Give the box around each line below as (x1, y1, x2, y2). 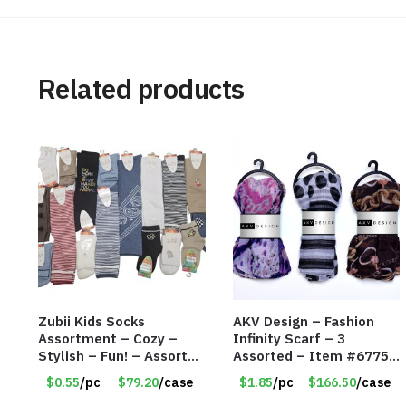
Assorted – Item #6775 (232, 347, 389, 365)
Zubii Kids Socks (37, 313, 145, 331)
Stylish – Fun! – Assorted (37, 347, 204, 365)
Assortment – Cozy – (37, 330, 178, 348)
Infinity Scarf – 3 (232, 330, 345, 348)
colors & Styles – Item (37, 364, 188, 382)
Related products (37, 71, 245, 107)
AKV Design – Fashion (232, 313, 374, 331)
